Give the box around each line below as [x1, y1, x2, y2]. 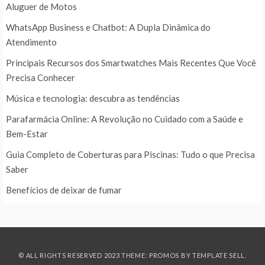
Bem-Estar [6, 128, 48, 140]
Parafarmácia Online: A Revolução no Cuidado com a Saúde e [6, 114, 243, 125]
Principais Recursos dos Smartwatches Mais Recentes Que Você [6, 57, 256, 69]
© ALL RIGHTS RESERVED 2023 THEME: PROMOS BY [18, 251, 192, 260]
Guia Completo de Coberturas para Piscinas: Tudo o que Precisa [6, 149, 255, 160]
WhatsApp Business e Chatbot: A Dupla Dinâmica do [6, 22, 211, 33]
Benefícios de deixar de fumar [6, 185, 122, 196]
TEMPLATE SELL [192, 251, 245, 260]
